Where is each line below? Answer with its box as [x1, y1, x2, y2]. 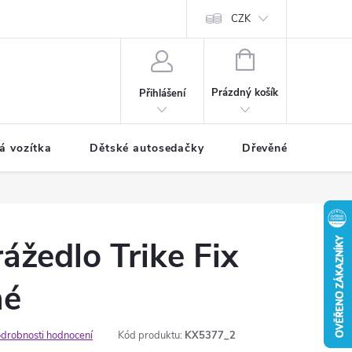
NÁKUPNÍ [253, 51, 299, 65]
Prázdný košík [211, 86, 279, 100]
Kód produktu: [118, 328, 182, 343]
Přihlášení [138, 86, 185, 101]
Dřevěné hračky [241, 141, 329, 156]
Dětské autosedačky [90, 141, 204, 156]
